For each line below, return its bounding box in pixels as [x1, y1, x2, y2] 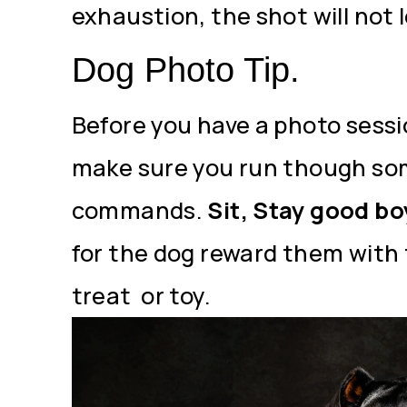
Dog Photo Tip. [71, 50, 300, 90]
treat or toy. [71, 280, 211, 313]
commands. [71, 194, 208, 227]
